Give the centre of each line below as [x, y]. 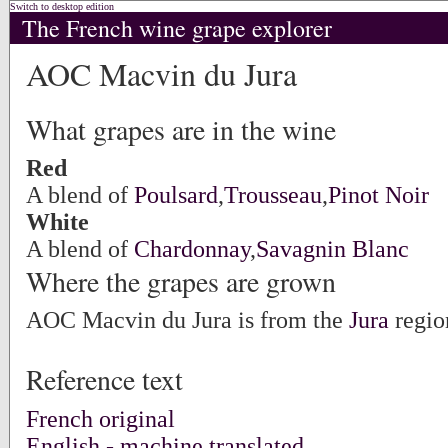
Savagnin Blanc [332, 249]
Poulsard [176, 195]
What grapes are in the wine [181, 129]
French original [100, 418]
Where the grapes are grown [181, 282]
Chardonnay [192, 249]
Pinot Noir [378, 195]
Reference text [104, 380]
